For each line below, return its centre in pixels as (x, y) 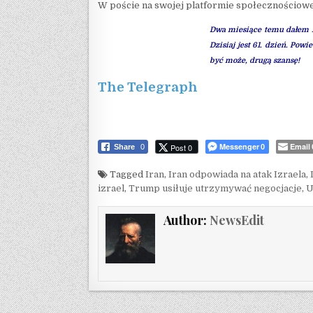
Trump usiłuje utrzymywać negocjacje (215, 188)
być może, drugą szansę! (255, 61)
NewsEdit (237, 220)
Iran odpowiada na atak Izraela (237, 174)
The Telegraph (148, 87)
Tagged (126, 174)
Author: (187, 220)
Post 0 (181, 147)
